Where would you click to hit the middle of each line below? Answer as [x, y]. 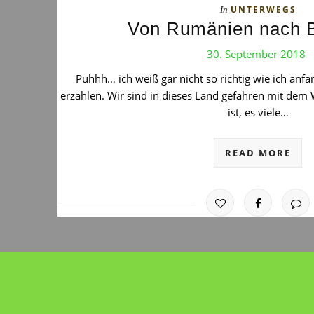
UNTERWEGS [263, 9]
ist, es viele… [258, 112]
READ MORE [258, 153]
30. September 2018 [257, 54]
